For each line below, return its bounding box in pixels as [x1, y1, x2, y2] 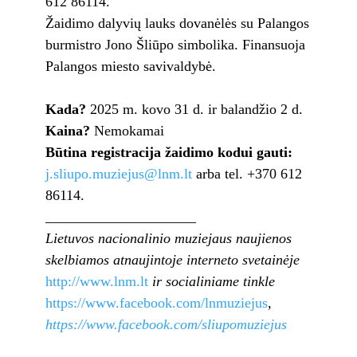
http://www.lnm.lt [45, 273, 148, 290]
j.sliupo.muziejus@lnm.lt [45, 166, 192, 182]
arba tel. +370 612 [191, 166, 302, 182]
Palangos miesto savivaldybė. [45, 58, 216, 75]
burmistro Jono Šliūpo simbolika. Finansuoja [45, 37, 305, 53]
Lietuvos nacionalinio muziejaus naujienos [45, 230, 292, 247]
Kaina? [45, 123, 94, 139]
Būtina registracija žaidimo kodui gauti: [45, 144, 292, 161]
